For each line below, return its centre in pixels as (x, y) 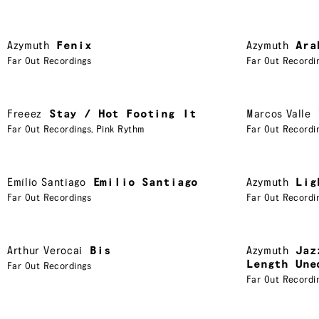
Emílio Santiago (47, 182)
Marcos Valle (279, 114)
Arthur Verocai (45, 251)
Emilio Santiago (146, 182)
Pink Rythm (120, 129)
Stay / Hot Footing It (122, 114)
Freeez (25, 114)
